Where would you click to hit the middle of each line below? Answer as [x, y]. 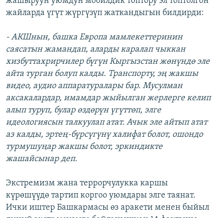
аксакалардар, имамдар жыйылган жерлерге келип [108, 98]
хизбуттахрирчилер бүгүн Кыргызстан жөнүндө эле [108, 62]
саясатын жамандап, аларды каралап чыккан [96, 50]
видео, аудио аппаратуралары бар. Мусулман [94, 86]
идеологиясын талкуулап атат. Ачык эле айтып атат [107, 123]
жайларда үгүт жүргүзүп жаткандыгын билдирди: [105, 13]
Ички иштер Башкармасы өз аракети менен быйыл [108, 208]
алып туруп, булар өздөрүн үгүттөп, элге [83, 110]
